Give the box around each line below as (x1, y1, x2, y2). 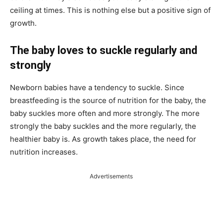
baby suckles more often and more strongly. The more (10, 108, 200, 118)
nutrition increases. (10, 147, 78, 157)
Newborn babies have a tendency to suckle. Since (10, 82, 184, 92)
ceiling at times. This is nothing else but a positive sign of (10, 5, 211, 15)
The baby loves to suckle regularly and (10, 44, 197, 56)
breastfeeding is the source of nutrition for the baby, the (10, 95, 206, 105)
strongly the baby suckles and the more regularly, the (10, 121, 196, 131)
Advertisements (89, 172, 133, 180)
